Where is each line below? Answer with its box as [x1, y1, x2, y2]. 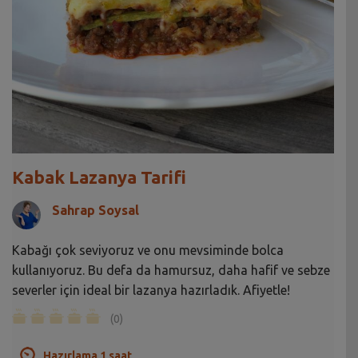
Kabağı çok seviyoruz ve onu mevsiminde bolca [12, 242, 284, 257]
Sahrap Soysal [52, 202, 139, 217]
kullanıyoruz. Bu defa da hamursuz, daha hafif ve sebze [12, 262, 330, 277]
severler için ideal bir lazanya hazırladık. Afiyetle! [12, 282, 290, 297]
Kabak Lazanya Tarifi [12, 166, 186, 187]
